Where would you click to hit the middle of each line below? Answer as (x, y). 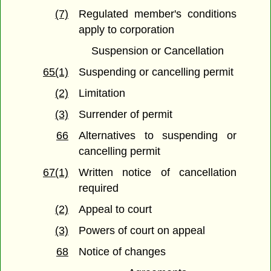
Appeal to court (116, 210)
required (99, 188)
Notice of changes (122, 252)
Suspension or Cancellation (158, 51)
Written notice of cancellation (158, 173)
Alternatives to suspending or (158, 136)
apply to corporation (127, 30)
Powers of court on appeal (142, 231)
